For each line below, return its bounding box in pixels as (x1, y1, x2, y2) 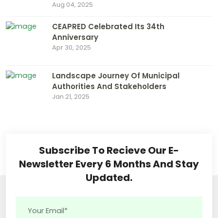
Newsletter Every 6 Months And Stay (19, 157, 199, 171)
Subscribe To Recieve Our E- (39, 143, 179, 157)
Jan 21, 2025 (52, 91, 90, 101)
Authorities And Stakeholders (52, 81, 166, 91)
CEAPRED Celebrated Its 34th (52, 21, 164, 32)
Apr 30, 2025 (52, 42, 91, 52)
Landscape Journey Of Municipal (52, 70, 180, 81)
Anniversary (52, 32, 98, 42)
